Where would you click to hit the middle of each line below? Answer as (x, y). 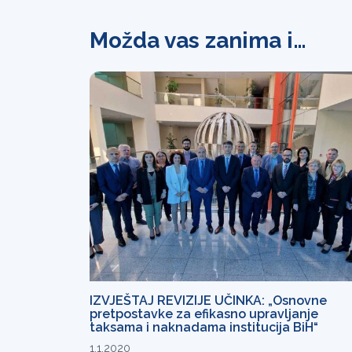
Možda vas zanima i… (198, 41)
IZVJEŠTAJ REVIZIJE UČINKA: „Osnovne (208, 301)
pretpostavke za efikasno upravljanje (204, 314)
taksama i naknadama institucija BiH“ (204, 328)
